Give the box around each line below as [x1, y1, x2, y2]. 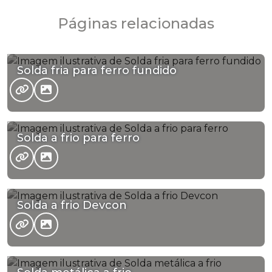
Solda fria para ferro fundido [17, 63, 177, 77]
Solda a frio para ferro [17, 131, 140, 144]
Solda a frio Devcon [17, 198, 127, 212]
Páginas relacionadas [58, 14, 214, 32]
